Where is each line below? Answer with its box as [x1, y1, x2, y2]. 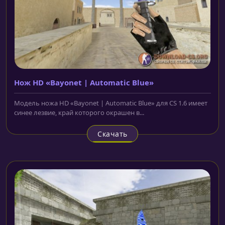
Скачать [97, 129, 128, 139]
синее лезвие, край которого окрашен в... [14, 107, 144, 117]
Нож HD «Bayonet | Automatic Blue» [14, 77, 154, 87]
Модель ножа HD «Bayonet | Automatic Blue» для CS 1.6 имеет [14, 98, 207, 107]
